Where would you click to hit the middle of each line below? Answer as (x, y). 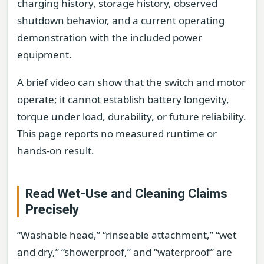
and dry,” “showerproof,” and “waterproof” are (125, 252)
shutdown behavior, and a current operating (121, 20)
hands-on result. (56, 151)
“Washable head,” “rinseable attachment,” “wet (127, 235)
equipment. (44, 54)
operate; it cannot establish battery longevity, (123, 100)
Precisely (52, 210)
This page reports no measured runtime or (117, 134)
